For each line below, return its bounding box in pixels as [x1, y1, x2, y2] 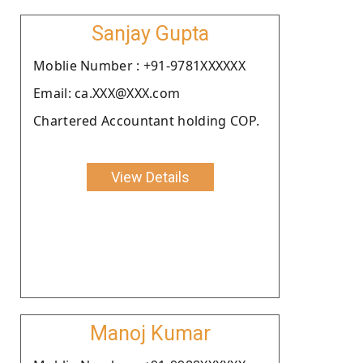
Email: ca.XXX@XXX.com [33, 83, 181, 102]
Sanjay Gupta [91, 21, 209, 45]
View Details [110, 168, 190, 186]
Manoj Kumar [89, 321, 211, 345]
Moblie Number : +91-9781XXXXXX [33, 56, 246, 75]
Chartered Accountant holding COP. [33, 111, 259, 130]
